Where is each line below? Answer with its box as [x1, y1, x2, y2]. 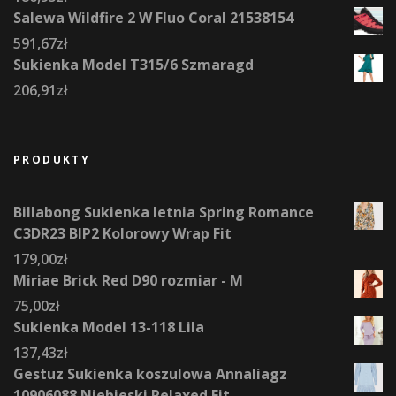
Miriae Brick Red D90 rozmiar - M [13, 270, 243, 291]
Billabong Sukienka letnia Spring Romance [13, 202, 314, 223]
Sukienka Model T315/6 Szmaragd [13, 55, 254, 75]
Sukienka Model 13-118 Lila [13, 317, 204, 338]
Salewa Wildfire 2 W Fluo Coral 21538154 [13, 8, 293, 28]
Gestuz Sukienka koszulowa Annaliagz [13, 364, 287, 385]
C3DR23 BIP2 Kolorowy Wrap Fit [13, 224, 232, 244]
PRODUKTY [13, 152, 91, 168]
